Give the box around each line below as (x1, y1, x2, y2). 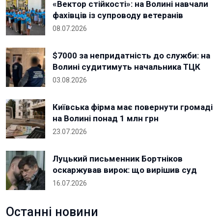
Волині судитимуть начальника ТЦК (53, 62, 200, 72)
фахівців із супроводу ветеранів (53, 10, 183, 20)
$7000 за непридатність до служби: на (53, 51, 210, 60)
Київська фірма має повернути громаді (53, 102, 213, 112)
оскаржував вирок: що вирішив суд (53, 165, 197, 175)
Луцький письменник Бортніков (53, 154, 183, 164)
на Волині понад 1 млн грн (53, 113, 159, 123)
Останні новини (6, 205, 98, 219)
